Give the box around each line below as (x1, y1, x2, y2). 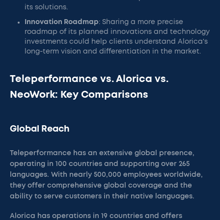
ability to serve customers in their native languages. (10, 193, 194, 200)
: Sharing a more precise (99, 19, 183, 26)
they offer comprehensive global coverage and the (10, 182, 192, 189)
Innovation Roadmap (25, 19, 99, 26)
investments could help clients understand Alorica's (25, 38, 208, 45)
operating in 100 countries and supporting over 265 (10, 161, 190, 167)
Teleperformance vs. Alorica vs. (10, 74, 168, 84)
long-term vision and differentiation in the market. (25, 48, 201, 55)
